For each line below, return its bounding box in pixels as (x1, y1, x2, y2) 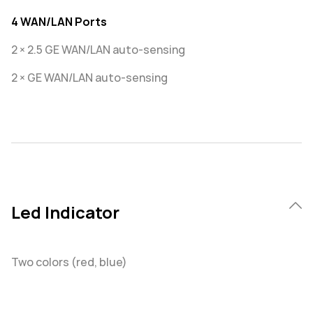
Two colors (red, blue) (11, 255, 127, 270)
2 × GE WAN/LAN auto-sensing (11, 71, 168, 85)
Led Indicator (11, 202, 119, 224)
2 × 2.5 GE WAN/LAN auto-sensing (11, 43, 185, 57)
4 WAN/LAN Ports (11, 15, 107, 29)
